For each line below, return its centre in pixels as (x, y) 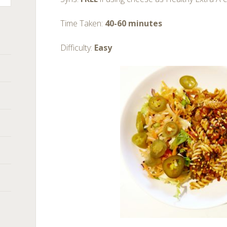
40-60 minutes (134, 23)
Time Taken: (83, 23)
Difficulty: (78, 48)
